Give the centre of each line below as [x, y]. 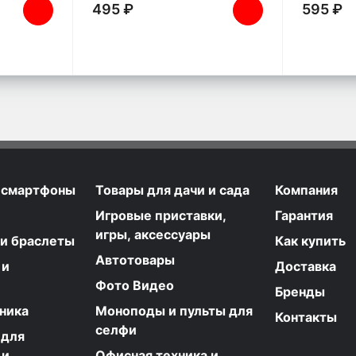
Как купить [310, 241]
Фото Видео [135, 286]
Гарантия [304, 216]
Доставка [306, 267]
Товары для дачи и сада [172, 190]
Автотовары [135, 260]
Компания [306, 190]
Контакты [306, 317]
